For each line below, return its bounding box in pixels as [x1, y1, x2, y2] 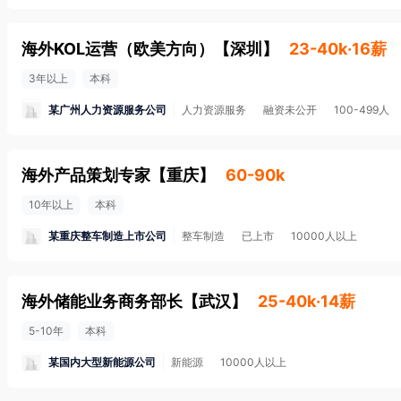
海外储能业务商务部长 [21, 292, 183, 311]
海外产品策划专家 [21, 166, 150, 184]
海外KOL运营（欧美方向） [21, 39, 214, 58]
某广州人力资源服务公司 [48, 102, 166, 116]
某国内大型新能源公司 [48, 354, 156, 369]
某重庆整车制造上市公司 [48, 228, 166, 243]
